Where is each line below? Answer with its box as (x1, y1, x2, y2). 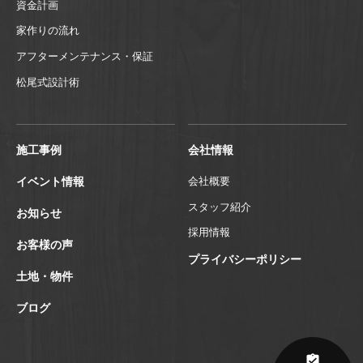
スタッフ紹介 (188, 200, 252, 213)
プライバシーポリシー (188, 252, 302, 267)
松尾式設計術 (16, 75, 79, 88)
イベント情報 (16, 174, 84, 189)
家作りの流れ (16, 24, 79, 37)
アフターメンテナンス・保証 (16, 50, 153, 63)
